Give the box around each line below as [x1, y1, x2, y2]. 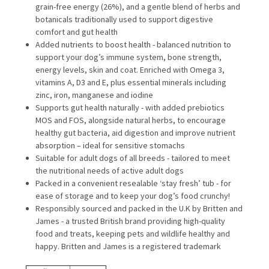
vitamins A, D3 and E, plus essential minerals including [35, 76, 227, 88]
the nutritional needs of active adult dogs [35, 165, 184, 176]
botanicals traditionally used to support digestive [35, 13, 214, 25]
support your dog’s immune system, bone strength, [35, 51, 222, 62]
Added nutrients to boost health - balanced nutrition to [35, 38, 232, 50]
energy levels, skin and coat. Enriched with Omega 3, [35, 64, 225, 75]
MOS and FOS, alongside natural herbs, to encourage [35, 114, 226, 125]
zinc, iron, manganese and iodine [35, 89, 154, 100]
